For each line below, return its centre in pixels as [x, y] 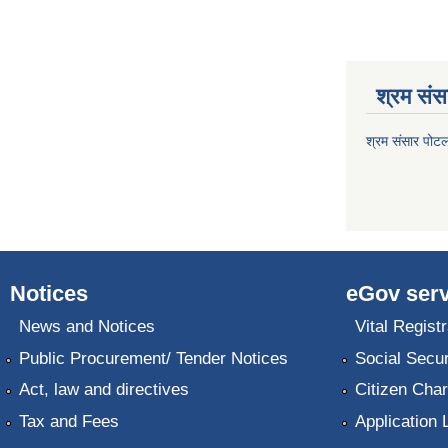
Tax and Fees [68, 421]
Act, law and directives [103, 390]
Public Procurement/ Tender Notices [153, 358]
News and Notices [86, 327]
